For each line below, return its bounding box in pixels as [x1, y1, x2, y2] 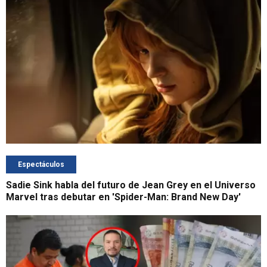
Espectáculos [18, 160, 64, 169]
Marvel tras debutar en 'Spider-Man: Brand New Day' [6, 191, 241, 203]
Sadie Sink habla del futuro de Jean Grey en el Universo [6, 179, 256, 191]
